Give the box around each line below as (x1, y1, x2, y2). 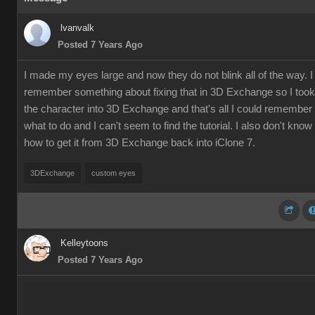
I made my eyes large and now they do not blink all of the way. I (24, 70, 313, 81)
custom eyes (91, 169, 136, 177)
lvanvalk (60, 22, 94, 33)
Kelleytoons (60, 238, 108, 248)
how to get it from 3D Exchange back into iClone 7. (24, 137, 255, 148)
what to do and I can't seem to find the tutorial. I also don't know (24, 120, 312, 131)
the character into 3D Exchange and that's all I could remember (24, 103, 312, 115)
